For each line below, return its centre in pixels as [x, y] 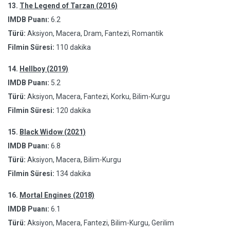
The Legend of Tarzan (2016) [69, 6]
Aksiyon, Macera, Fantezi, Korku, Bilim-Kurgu [98, 97]
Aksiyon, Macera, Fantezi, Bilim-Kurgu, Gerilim [100, 223]
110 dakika [73, 47]
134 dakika [73, 174]
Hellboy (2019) [44, 69]
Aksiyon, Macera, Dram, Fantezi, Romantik [94, 33]
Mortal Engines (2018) [57, 195]
